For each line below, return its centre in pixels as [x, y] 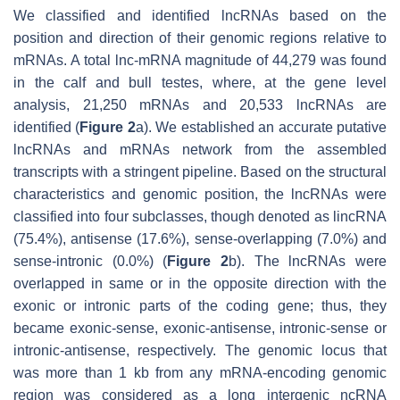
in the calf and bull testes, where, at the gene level [200, 83]
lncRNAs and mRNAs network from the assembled [200, 150]
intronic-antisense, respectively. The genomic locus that [200, 351]
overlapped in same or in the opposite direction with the [200, 284]
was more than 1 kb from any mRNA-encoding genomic [200, 373]
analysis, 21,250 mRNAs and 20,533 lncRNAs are [200, 105]
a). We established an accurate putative [261, 128]
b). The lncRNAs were [308, 262]
